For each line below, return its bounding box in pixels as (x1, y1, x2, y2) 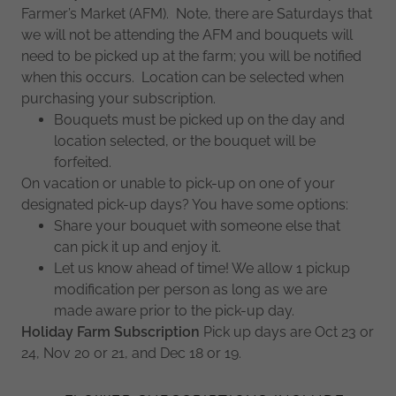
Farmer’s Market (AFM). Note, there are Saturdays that (21, 4, 372, 22)
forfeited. (53, 153, 115, 171)
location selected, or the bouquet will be (53, 132, 316, 149)
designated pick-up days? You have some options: (21, 195, 348, 213)
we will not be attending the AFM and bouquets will (21, 26, 353, 43)
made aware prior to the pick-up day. (53, 301, 298, 319)
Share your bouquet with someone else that (53, 217, 340, 234)
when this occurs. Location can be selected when (21, 68, 344, 86)
